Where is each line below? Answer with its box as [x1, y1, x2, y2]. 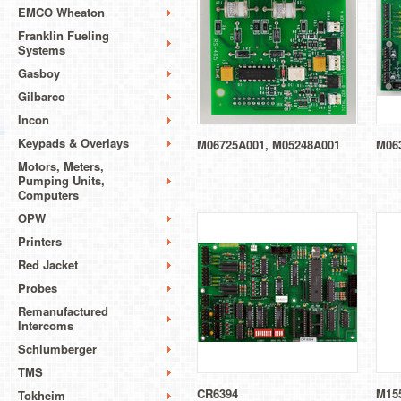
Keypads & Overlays [18, 133, 129, 151]
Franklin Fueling [18, 26, 109, 44]
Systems [18, 40, 65, 58]
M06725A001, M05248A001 [197, 135, 340, 153]
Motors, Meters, [18, 157, 104, 175]
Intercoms [18, 316, 73, 334]
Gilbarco [18, 87, 65, 105]
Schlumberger [18, 339, 97, 357]
